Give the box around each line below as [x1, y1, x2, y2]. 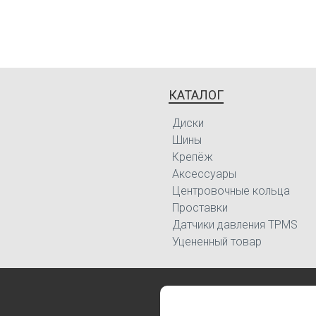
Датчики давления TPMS [171, 217, 298, 231]
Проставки [171, 200, 228, 214]
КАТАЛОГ [168, 87, 224, 102]
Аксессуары [171, 166, 236, 181]
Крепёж [171, 150, 213, 164]
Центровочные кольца [171, 183, 290, 197]
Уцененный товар [171, 234, 262, 248]
